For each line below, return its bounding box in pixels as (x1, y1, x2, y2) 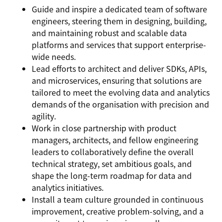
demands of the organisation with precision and (32, 98, 209, 110)
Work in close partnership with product (32, 122, 176, 134)
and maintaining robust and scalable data (32, 27, 187, 39)
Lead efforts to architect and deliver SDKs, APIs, (32, 62, 207, 74)
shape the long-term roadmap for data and (32, 169, 192, 181)
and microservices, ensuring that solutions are (32, 74, 202, 86)
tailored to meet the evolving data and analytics (32, 86, 210, 98)
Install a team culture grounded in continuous (32, 193, 203, 205)
